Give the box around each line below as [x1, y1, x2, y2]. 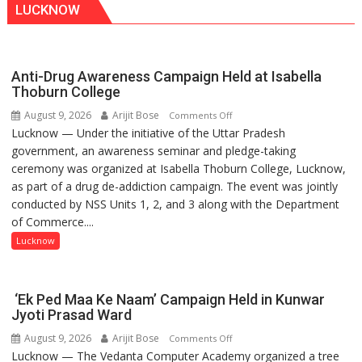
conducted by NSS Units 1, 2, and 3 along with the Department [11, 196, 340, 212]
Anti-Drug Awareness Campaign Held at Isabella [11, 67, 322, 85]
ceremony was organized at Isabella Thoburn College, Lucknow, [11, 160, 347, 176]
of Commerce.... [11, 213, 95, 229]
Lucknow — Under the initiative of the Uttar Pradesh [11, 124, 286, 141]
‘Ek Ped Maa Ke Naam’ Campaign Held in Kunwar [11, 290, 326, 308]
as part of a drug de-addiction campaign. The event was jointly [11, 178, 339, 194]
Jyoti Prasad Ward [11, 305, 133, 323]
